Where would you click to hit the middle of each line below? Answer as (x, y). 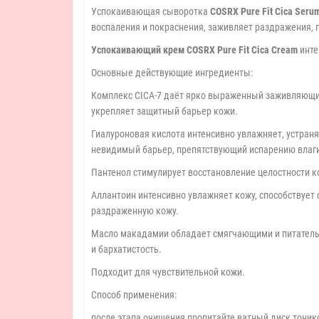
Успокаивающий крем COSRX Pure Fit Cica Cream (195, 50)
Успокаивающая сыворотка (151, 11)
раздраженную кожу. (135, 211)
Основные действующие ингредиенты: (172, 73)
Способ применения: (134, 295)
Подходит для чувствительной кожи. (168, 272)
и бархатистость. (126, 249)
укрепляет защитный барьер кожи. (164, 111)
